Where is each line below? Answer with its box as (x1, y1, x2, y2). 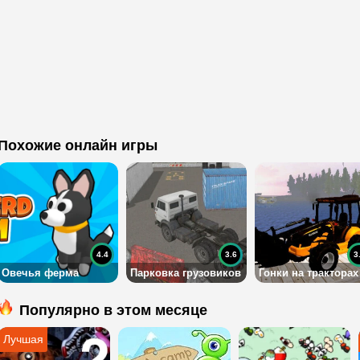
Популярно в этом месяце (19, 302, 207, 318)
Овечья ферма (2, 267, 79, 279)
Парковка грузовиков (130, 267, 241, 279)
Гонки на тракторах (259, 267, 358, 279)
